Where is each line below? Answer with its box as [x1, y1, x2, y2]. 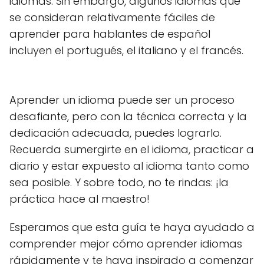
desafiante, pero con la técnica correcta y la [9, 109, 247, 124]
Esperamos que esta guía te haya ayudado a [9, 220, 255, 235]
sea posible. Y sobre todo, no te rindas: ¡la [9, 175, 229, 190]
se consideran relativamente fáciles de [9, 10, 215, 25]
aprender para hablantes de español [9, 27, 210, 41]
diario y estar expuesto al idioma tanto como [9, 159, 249, 173]
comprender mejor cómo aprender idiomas [9, 236, 242, 251]
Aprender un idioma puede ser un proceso [9, 93, 235, 107]
